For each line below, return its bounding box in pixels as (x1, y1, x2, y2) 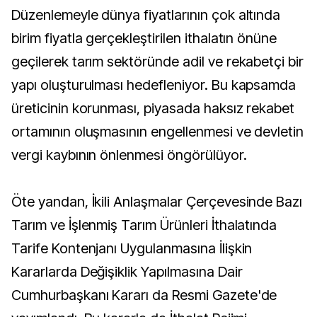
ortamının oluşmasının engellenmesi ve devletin (11, 123, 304, 140)
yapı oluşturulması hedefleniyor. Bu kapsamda (11, 76, 296, 93)
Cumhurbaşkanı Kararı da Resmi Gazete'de (11, 287, 277, 304)
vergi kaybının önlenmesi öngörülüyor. (11, 146, 247, 163)
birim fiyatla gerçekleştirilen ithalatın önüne (11, 30, 277, 47)
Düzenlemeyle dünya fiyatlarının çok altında (11, 6, 281, 23)
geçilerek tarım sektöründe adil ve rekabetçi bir (11, 53, 304, 70)
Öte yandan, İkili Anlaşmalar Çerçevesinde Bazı (11, 193, 303, 210)
